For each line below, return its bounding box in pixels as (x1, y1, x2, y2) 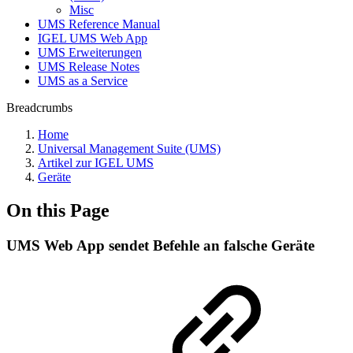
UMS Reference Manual (38, 17, 160, 31)
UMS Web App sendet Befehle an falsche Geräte (6, 236, 314, 254)
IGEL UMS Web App (38, 32, 147, 45)
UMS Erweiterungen (38, 46, 142, 59)
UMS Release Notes (38, 60, 139, 73)
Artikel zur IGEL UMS (38, 156, 154, 169)
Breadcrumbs (6, 101, 72, 114)
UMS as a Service (38, 74, 128, 87)
